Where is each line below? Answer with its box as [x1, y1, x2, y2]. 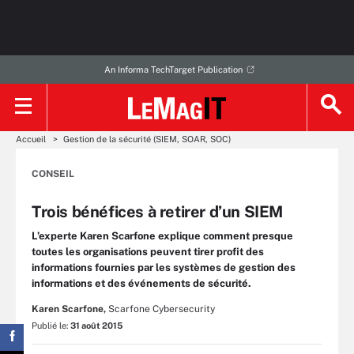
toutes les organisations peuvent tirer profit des [32, 246, 264, 258]
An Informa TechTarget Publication [104, 65, 243, 74]
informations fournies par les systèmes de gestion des [32, 262, 296, 273]
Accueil [16, 134, 46, 144]
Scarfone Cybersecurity [108, 303, 215, 314]
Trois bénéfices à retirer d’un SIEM [32, 202, 283, 221]
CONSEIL [32, 168, 74, 179]
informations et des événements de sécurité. [32, 277, 251, 289]
